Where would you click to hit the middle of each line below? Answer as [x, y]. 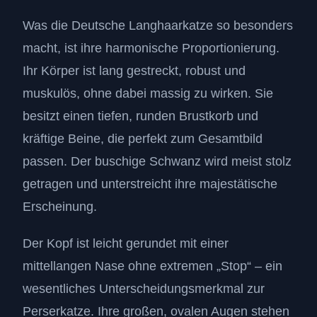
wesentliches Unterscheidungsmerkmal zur [144, 289]
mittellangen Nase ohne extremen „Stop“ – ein [152, 266]
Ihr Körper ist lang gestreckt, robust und [134, 71]
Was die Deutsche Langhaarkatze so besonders [158, 26]
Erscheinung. [60, 207]
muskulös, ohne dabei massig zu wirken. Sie [148, 94]
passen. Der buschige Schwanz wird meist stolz [157, 162]
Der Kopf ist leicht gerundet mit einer [126, 244]
